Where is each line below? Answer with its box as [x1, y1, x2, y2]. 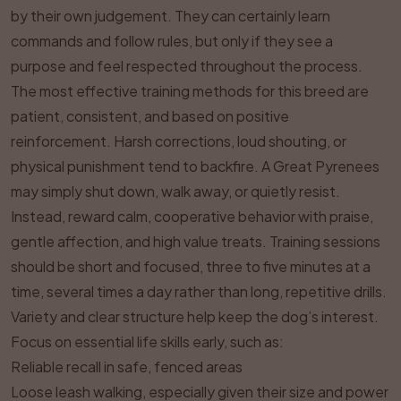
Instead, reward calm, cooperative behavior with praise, [11, 207, 373, 226]
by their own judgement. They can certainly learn [11, 6, 330, 25]
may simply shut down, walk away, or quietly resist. [11, 182, 340, 200]
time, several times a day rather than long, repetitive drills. [11, 282, 387, 301]
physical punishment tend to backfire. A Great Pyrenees [11, 157, 380, 175]
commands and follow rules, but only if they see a [11, 31, 333, 50]
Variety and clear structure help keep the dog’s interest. [11, 307, 379, 326]
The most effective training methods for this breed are [11, 81, 369, 100]
